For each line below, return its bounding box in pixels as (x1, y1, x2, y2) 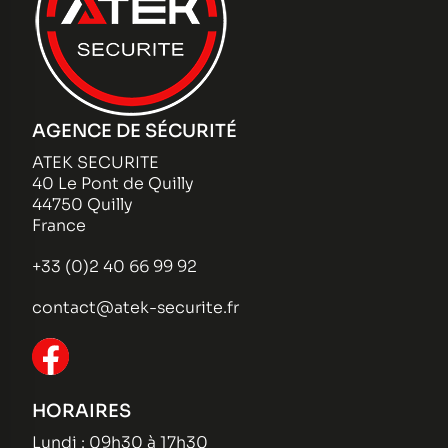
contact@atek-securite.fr (32, 296, 239, 318)
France (32, 214, 86, 236)
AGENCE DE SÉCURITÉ (32, 119, 237, 142)
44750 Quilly (32, 193, 133, 215)
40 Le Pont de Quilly (32, 172, 194, 194)
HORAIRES (32, 399, 131, 422)
